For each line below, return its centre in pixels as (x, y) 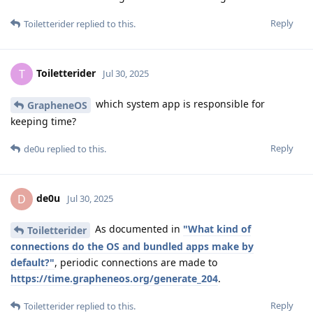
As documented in (138, 229)
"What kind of (217, 229)
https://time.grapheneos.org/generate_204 (114, 278)
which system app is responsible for (179, 104)
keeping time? (43, 122)
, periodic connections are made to (136, 262)
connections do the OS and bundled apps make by (132, 246)
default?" (32, 262)
